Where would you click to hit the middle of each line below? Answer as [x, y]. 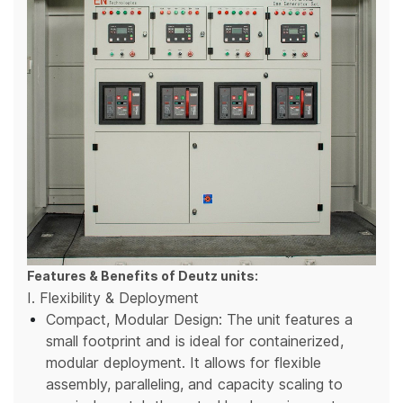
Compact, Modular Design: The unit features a [199, 320]
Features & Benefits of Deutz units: [143, 277]
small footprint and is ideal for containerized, [195, 342]
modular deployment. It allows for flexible [184, 363]
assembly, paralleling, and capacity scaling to [194, 385]
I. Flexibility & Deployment [113, 299]
